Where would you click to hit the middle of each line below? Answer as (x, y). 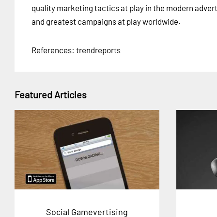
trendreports (98, 50)
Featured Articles (51, 94)
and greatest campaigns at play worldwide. (106, 21)
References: (54, 50)
